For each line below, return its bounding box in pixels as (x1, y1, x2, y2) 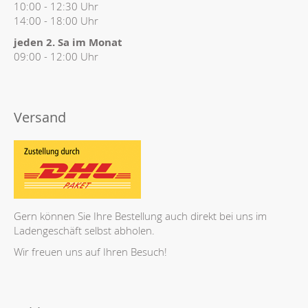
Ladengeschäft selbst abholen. (14, 223, 155, 237)
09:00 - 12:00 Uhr (14, 49, 98, 63)
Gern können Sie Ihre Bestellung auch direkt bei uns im (14, 209, 267, 223)
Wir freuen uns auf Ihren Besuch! (14, 245, 167, 258)
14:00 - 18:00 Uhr (14, 14, 98, 27)
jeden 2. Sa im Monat (14, 35, 122, 49)
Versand (14, 108, 66, 126)
